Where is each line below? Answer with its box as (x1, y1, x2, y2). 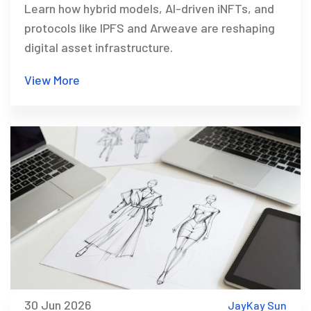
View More (24, 72, 80, 88)
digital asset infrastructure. (24, 40, 173, 56)
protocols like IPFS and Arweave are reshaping (24, 20, 275, 36)
